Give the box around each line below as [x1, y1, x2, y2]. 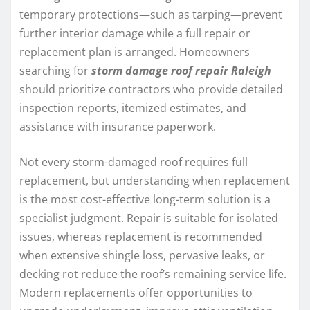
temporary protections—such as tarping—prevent [19, 6, 282, 22]
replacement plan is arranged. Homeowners [19, 44, 250, 60]
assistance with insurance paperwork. [19, 118, 216, 134]
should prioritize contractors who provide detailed [19, 81, 283, 97]
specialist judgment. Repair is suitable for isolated [19, 210, 278, 226]
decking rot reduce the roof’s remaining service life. [19, 266, 286, 282]
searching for [19, 62, 91, 78]
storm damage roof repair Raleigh [91, 62, 271, 78]
